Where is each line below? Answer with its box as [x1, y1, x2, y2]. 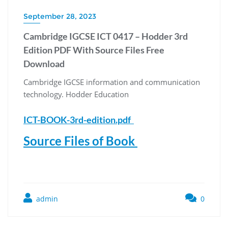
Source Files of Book [23, 133, 137, 149]
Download [23, 58, 65, 70]
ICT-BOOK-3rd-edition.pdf [23, 114, 134, 126]
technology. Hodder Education [23, 89, 129, 100]
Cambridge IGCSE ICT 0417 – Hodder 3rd [23, 31, 188, 42]
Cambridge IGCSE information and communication [23, 77, 200, 88]
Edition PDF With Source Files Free [23, 44, 164, 56]
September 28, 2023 [23, 12, 96, 21]
